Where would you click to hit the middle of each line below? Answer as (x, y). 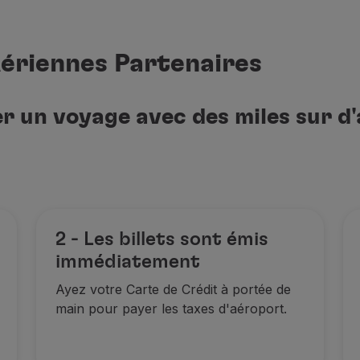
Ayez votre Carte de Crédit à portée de (174, 289)
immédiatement (128, 262)
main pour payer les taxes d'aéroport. (172, 309)
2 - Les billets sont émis (162, 239)
